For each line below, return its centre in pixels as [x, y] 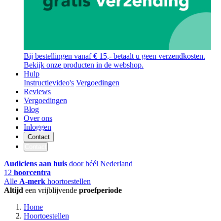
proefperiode [100, 190]
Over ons [38, 118]
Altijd [14, 190]
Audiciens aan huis [36, 163]
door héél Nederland [100, 163]
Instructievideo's [49, 82]
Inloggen [37, 127]
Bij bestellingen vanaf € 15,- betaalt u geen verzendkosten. [114, 56]
